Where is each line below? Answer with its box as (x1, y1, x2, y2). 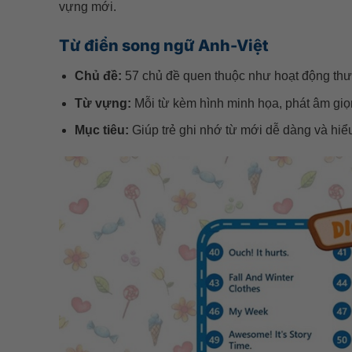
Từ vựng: (75, 96, 132, 110)
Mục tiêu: (75, 123, 130, 137)
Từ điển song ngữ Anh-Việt (58, 36, 269, 56)
